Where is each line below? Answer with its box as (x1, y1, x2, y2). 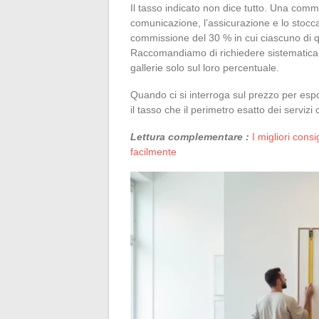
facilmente (130, 145, 177, 157)
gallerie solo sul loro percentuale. (130, 61, 279, 73)
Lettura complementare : (130, 130, 249, 142)
